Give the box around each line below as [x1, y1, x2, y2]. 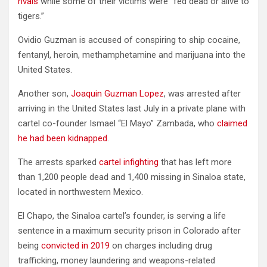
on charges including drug [110, 240, 212, 251]
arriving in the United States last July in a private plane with [18, 103, 246, 114]
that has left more [159, 156, 232, 167]
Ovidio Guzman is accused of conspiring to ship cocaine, [18, 34, 240, 45]
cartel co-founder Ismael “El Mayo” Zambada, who [18, 117, 217, 129]
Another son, [18, 88, 71, 99]
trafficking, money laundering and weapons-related [18, 254, 215, 266]
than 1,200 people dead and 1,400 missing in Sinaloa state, [18, 171, 246, 182]
